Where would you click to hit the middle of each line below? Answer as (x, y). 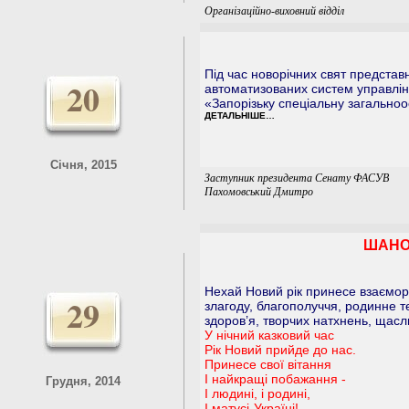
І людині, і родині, (257, 393)
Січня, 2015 (83, 165)
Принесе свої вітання (268, 364)
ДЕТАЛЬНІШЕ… (240, 115)
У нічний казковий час (269, 335)
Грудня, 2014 (83, 381)
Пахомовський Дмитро (259, 192)
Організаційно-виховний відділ (274, 11)
